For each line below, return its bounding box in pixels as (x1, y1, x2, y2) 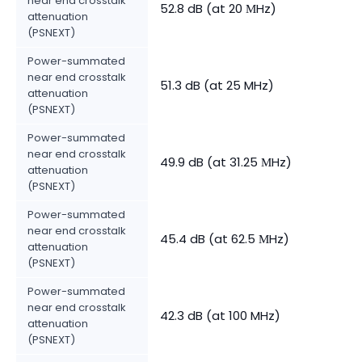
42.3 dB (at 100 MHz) (160, 306, 280, 324)
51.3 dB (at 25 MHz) (160, 76, 274, 94)
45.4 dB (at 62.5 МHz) (160, 229, 289, 247)
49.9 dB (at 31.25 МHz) (160, 153, 292, 170)
